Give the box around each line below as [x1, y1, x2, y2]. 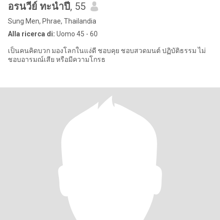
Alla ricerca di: [8, 30, 55, 38]
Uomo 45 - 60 [55, 30, 98, 38]
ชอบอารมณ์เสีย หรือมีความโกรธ [8, 55, 106, 63]
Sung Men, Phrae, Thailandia [8, 17, 96, 25]
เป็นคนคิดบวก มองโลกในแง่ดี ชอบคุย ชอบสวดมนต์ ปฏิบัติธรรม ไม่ [8, 47, 206, 55]
